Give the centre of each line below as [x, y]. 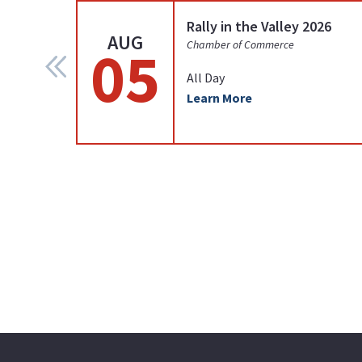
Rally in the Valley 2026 [259, 26]
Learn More [219, 98]
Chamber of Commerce [240, 44]
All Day [206, 78]
